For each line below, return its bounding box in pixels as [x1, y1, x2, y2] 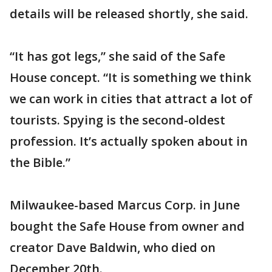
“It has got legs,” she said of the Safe [10, 48, 225, 64]
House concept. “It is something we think [10, 69, 251, 86]
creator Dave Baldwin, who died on [10, 239, 216, 256]
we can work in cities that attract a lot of [10, 90, 253, 107]
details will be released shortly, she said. [10, 5, 248, 22]
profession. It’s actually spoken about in [10, 133, 248, 149]
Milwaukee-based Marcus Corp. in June [10, 197, 240, 213]
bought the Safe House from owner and [10, 218, 245, 234]
